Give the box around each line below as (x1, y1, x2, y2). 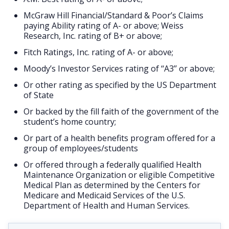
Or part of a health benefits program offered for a (24, 132, 215, 144)
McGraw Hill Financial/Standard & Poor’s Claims (24, 10, 203, 21)
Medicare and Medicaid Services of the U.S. (24, 190, 185, 201)
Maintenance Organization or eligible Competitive (24, 169, 215, 180)
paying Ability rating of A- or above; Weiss (24, 20, 184, 31)
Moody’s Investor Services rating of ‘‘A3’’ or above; (24, 63, 217, 74)
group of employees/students (24, 143, 138, 154)
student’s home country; (24, 116, 116, 127)
